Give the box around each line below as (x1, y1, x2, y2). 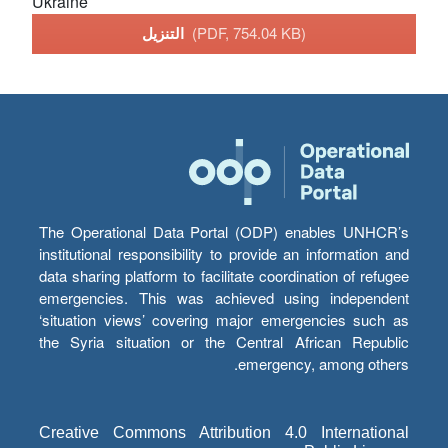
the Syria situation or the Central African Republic (39, 331, 409, 353)
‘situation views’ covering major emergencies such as (39, 309, 409, 331)
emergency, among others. (238, 353, 409, 375)
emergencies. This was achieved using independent (39, 287, 409, 309)
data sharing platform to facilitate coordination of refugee (39, 265, 409, 287)
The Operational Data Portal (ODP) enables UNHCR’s (39, 221, 409, 243)
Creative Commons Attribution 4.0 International (39, 424, 409, 442)
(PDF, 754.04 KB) (192, 22, 306, 44)
